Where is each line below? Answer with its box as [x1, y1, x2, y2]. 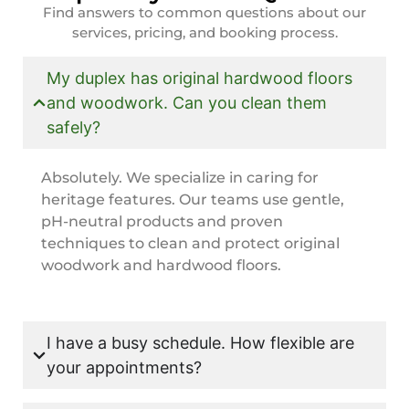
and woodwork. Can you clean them [47, 92, 327, 112]
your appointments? [47, 358, 202, 378]
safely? [47, 117, 100, 137]
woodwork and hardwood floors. [41, 256, 281, 274]
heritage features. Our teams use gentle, [41, 190, 344, 208]
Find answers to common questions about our [43, 4, 366, 22]
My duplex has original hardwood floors [47, 68, 352, 88]
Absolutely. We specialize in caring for [41, 168, 319, 186]
